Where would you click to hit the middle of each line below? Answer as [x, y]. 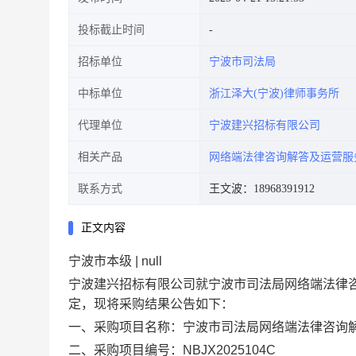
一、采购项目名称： [126, 327]
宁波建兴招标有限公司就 [138, 284]
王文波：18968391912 [262, 189]
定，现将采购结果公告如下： [151, 304]
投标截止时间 [111, 30]
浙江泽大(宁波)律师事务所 [274, 93]
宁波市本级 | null [115, 261]
